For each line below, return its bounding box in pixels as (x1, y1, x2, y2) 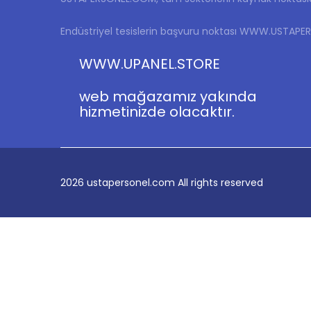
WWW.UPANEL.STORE (79, 54, 221, 74)
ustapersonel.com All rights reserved (87, 176, 263, 190)
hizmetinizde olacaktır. (79, 102, 235, 121)
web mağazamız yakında (79, 87, 258, 106)
